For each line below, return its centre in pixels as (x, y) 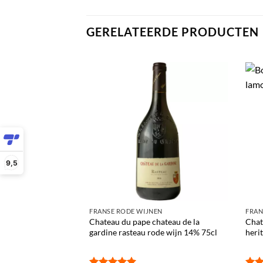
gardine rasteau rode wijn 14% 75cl (153, 232)
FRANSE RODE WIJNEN (126, 211)
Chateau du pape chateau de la (144, 221)
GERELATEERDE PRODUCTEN (173, 31)
